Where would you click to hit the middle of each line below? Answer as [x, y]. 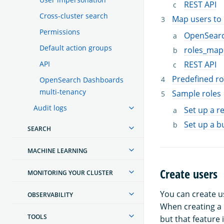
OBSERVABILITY [50, 194]
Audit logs [50, 107]
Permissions [60, 31]
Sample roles [196, 93]
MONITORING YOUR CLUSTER [70, 172]
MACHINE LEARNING [57, 150]
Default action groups [76, 47]
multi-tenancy [63, 91]
